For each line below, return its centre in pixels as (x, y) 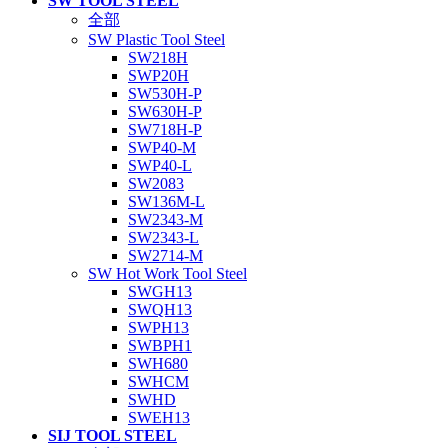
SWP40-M (162, 147)
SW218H (158, 57)
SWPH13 (158, 327)
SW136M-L (166, 201)
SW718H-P (165, 129)
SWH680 (158, 363)
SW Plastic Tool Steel (156, 39)
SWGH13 (160, 291)
